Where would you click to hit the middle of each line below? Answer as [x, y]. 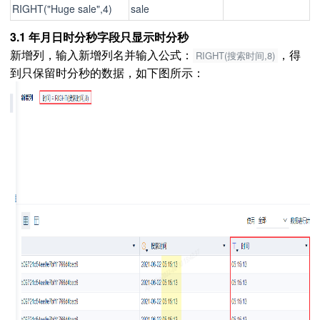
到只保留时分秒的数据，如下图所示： [107, 72]
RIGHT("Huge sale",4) [62, 9]
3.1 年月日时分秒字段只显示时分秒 [99, 37]
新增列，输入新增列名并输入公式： [101, 55]
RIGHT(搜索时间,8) [235, 55]
